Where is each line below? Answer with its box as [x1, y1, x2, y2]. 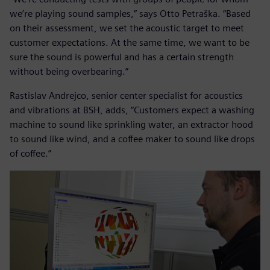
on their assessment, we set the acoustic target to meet [10, 22, 244, 34]
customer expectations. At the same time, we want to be [10, 36, 250, 48]
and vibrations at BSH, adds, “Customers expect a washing [10, 104, 254, 116]
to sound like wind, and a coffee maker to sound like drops [10, 133, 255, 145]
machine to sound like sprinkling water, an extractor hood [10, 118, 253, 130]
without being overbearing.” [10, 65, 128, 77]
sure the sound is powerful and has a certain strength [10, 51, 234, 63]
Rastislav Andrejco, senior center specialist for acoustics [10, 89, 243, 101]
